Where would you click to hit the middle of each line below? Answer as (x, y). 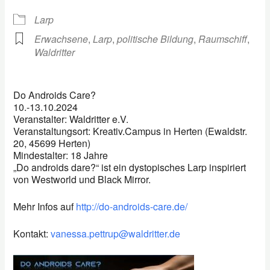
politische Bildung (155, 39)
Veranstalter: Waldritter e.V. (71, 119)
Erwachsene (61, 39)
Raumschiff (223, 39)
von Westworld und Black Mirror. (82, 179)
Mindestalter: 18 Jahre (61, 155)
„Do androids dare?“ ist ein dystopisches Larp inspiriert (130, 167)
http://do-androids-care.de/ (132, 206)
